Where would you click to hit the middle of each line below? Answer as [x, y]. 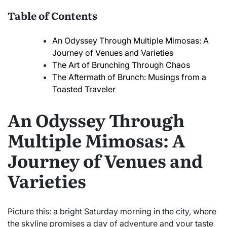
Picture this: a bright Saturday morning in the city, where [112, 211]
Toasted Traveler [84, 89]
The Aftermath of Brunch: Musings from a [129, 77]
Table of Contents [52, 15]
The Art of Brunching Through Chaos [121, 65]
